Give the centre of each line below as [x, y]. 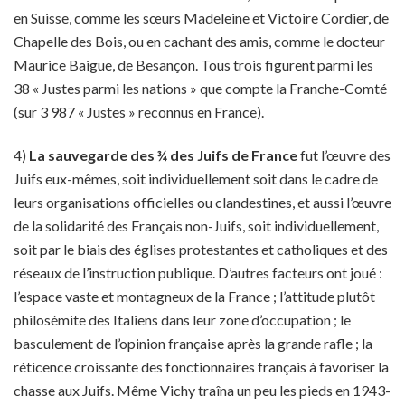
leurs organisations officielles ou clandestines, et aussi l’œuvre [202, 202]
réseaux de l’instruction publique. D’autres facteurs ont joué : [198, 273]
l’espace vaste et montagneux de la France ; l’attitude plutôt [194, 296]
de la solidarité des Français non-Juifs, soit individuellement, [196, 226]
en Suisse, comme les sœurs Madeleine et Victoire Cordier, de [201, 18]
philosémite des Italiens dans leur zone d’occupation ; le [182, 320]
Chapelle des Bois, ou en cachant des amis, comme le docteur [199, 41]
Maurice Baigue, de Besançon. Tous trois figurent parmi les [193, 65]
